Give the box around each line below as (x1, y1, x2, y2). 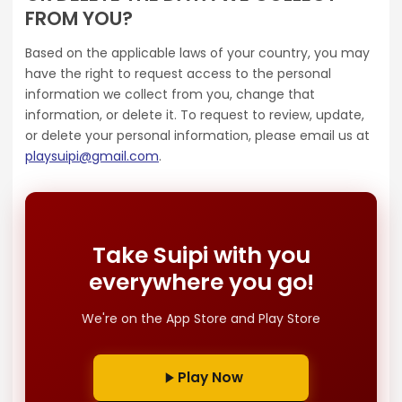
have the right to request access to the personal (25, 65, 331, 83)
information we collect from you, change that (25, 85, 315, 104)
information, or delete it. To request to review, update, (25, 106, 364, 125)
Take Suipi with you (92, 240, 310, 272)
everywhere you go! (88, 267, 314, 299)
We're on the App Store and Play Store (82, 310, 320, 328)
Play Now (177, 368, 243, 388)
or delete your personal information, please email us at (25, 127, 370, 145)
